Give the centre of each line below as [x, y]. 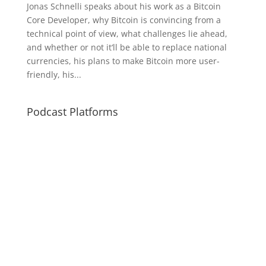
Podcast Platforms [72, 112]
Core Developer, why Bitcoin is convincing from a [123, 20]
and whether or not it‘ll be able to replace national [126, 47]
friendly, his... [54, 75]
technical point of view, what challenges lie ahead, [127, 34]
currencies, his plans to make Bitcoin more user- [123, 61]
